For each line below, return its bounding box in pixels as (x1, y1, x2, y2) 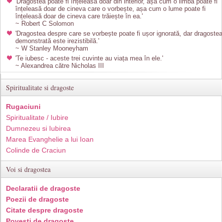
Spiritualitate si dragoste (6, 83, 74, 92)
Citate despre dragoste (6, 206, 83, 214)
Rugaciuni (6, 103, 41, 111)
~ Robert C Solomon (15, 20, 74, 27)
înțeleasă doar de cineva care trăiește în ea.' (15, 12, 143, 20)
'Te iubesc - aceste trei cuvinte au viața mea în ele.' (15, 55, 163, 62)
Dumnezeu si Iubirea (6, 124, 71, 132)
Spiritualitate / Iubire (6, 113, 68, 121)
